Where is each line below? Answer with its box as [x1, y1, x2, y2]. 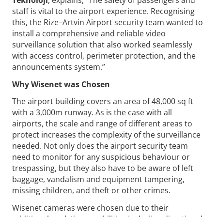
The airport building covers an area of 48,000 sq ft [12, 96, 193, 107]
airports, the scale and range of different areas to [12, 118, 192, 129]
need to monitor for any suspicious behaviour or [12, 152, 190, 163]
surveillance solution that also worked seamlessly [12, 39, 192, 50]
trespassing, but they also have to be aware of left [12, 163, 193, 174]
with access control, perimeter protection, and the [12, 50, 196, 61]
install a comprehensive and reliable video [12, 28, 166, 39]
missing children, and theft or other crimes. [12, 185, 170, 196]
